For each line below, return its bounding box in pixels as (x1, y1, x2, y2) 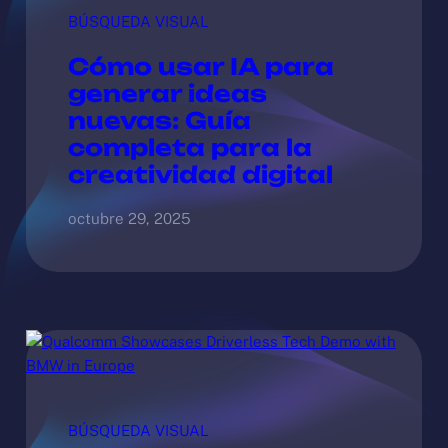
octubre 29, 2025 (67, 209, 191, 227)
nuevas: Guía (67, 105, 251, 135)
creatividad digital (67, 159, 333, 189)
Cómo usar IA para (67, 51, 334, 81)
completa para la (67, 132, 312, 162)
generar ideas (67, 78, 267, 108)
